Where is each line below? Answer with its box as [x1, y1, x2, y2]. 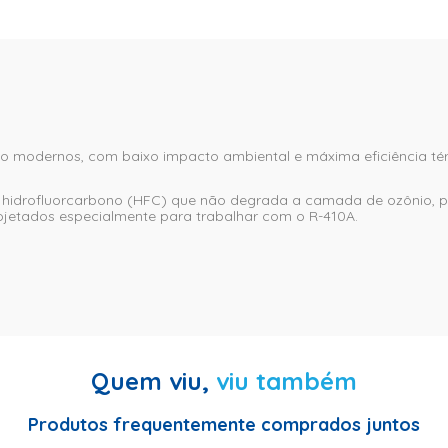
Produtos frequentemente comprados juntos [28, 412, 420, 436]
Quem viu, [91, 365, 216, 396]
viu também [216, 365, 357, 396]
